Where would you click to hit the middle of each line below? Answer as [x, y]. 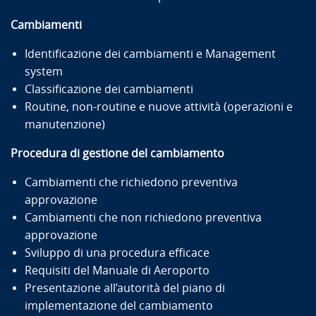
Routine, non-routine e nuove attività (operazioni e [159, 107]
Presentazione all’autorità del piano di [125, 288]
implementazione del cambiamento [120, 305]
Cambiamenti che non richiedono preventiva [143, 217]
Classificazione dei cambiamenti [110, 89]
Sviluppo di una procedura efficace [119, 253]
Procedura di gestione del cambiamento [119, 153]
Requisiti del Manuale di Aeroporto [119, 270]
